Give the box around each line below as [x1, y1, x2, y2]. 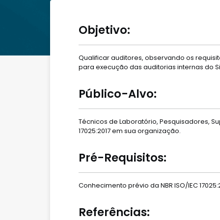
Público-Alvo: [79, 86, 157, 102]
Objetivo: [79, 22, 130, 38]
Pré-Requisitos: [79, 150, 166, 165]
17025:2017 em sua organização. [79, 126, 181, 136]
